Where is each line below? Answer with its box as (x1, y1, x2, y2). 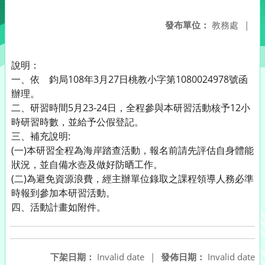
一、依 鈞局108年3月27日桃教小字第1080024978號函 (11, 73, 248, 86)
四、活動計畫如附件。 (11, 201, 106, 214)
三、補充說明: (11, 130, 70, 143)
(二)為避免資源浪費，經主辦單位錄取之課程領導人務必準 (11, 172, 254, 185)
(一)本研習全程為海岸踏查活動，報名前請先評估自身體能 (11, 144, 254, 157)
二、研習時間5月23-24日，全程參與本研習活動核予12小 (11, 101, 250, 114)
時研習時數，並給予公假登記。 (11, 115, 144, 128)
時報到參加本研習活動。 (11, 186, 115, 199)
